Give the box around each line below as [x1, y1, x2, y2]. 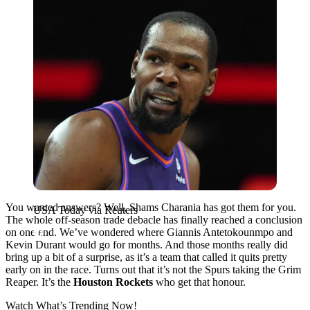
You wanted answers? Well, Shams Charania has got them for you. [6, 201, 296, 213]
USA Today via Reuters [33, 203, 138, 216]
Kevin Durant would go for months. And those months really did [6, 238, 288, 250]
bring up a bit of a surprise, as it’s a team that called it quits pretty [6, 250, 287, 263]
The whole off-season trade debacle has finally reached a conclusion [6, 213, 302, 226]
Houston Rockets [73, 275, 153, 288]
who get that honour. [153, 275, 246, 288]
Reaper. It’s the [6, 275, 73, 288]
